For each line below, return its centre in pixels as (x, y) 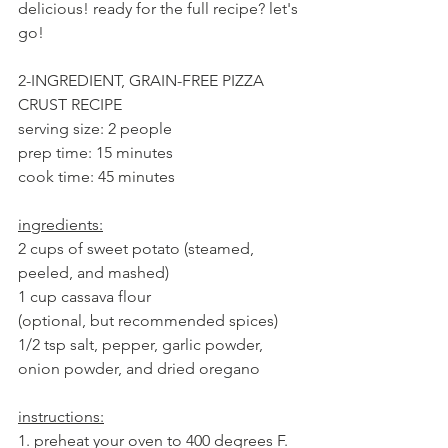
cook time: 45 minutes (96, 177)
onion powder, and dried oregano (139, 369)
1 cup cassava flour (84, 297)
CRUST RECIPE (70, 105)
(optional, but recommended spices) (150, 321)
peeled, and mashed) (93, 273)
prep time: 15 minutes (95, 153)
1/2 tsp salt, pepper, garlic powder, (142, 345)
